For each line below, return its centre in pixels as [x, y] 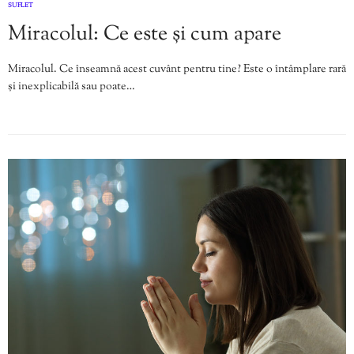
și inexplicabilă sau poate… [72, 87]
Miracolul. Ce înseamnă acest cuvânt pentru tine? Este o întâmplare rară [177, 69]
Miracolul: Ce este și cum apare [145, 34]
